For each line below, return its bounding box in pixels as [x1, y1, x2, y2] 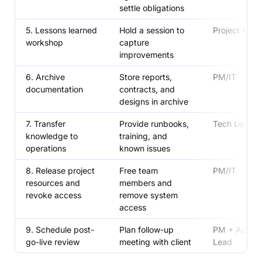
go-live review [25, 236, 80, 247]
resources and [25, 177, 80, 188]
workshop [25, 37, 63, 47]
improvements [119, 49, 174, 60]
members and [119, 177, 172, 188]
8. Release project [25, 165, 95, 175]
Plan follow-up [119, 224, 174, 235]
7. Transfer [25, 118, 65, 129]
